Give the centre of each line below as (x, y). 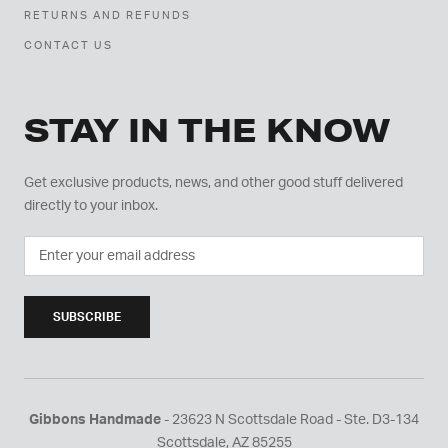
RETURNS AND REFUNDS (107, 16)
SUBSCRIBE (87, 317)
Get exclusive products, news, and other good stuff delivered (213, 183)
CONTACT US (68, 46)
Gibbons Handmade (95, 420)
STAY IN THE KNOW (207, 130)
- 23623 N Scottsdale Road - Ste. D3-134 (290, 420)
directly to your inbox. (91, 206)
